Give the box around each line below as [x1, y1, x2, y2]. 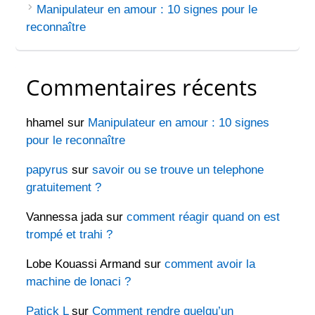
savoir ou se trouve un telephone [92, 163, 264, 177]
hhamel [26, 116, 65, 130]
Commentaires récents [26, 72, 258, 103]
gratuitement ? [26, 181, 102, 195]
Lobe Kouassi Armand [26, 257, 141, 271]
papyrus [26, 163, 69, 177]
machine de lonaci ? [26, 275, 131, 289]
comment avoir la [165, 257, 256, 271]
